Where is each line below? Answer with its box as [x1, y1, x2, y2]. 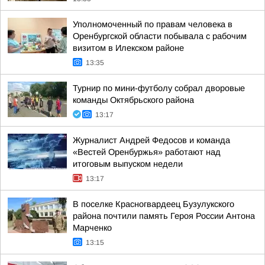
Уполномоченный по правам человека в [73, 20, 232, 29]
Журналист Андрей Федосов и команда [73, 135, 230, 145]
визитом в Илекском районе [73, 43, 184, 53]
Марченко [73, 223, 112, 232]
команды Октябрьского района [73, 95, 194, 105]
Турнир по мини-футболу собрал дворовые [73, 83, 245, 93]
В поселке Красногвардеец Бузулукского [73, 199, 234, 209]
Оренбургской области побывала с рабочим [73, 31, 247, 41]
